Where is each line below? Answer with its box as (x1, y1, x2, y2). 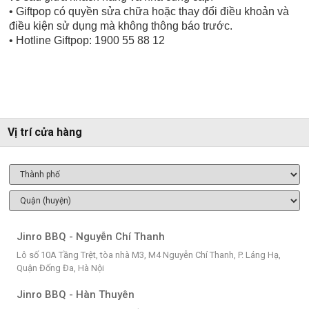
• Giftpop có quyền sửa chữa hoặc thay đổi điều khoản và (9, 5, 290, 17)
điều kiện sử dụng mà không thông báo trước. (9, 19, 233, 32)
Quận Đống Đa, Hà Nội (16, 262, 104, 273)
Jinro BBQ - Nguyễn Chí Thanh (16, 230, 165, 243)
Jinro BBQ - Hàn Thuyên (16, 288, 134, 301)
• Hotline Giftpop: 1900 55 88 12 (9, 34, 166, 46)
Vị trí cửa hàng (8, 125, 82, 139)
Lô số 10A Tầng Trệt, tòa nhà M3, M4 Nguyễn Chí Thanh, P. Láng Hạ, (16, 249, 281, 260)
